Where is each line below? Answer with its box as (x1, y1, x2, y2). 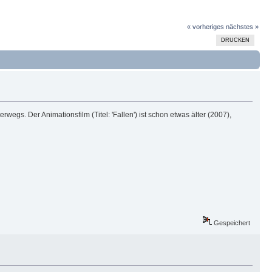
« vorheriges (186, 23, 224, 31)
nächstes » (225, 23, 259, 31)
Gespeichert (212, 219, 251, 227)
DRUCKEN (220, 37, 250, 44)
